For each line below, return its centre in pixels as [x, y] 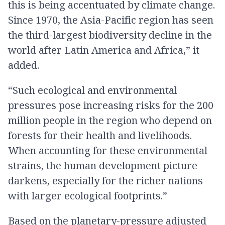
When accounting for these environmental [108, 151]
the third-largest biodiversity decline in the [110, 35]
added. [24, 65]
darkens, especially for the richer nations [105, 181]
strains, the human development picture [103, 166]
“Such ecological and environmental [93, 90]
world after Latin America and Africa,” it [104, 50]
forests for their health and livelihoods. [100, 136]
